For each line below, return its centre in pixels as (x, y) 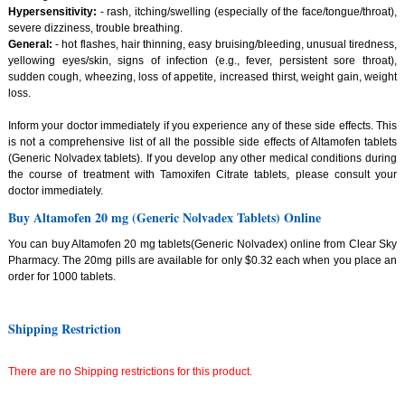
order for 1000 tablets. (61, 277)
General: (30, 45)
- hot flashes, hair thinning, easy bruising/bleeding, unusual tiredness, (225, 45)
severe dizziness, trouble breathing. (95, 28)
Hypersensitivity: (52, 12)
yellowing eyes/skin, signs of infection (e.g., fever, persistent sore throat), (202, 61)
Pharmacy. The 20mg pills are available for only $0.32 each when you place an (202, 261)
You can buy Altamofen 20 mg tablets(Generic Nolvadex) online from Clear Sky (202, 245)
